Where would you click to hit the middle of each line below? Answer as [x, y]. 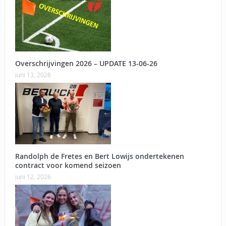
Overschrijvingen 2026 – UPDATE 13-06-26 [86, 63]
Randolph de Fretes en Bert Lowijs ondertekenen [99, 156]
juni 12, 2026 [33, 176]
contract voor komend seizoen [68, 165]
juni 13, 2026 [33, 74]
